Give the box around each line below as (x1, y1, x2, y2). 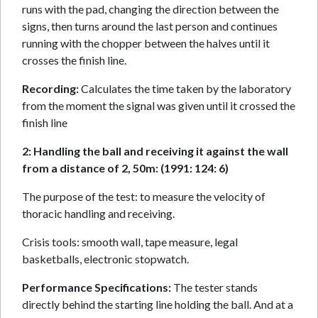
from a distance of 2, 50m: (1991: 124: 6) (22, 161, 229, 175)
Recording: (22, 82, 79, 95)
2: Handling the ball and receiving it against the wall (22, 144, 288, 158)
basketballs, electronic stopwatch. (22, 252, 189, 265)
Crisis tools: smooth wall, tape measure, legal (22, 235, 238, 248)
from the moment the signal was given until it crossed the (22, 99, 295, 112)
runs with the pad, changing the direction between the (22, 2, 279, 16)
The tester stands (171, 280, 258, 294)
